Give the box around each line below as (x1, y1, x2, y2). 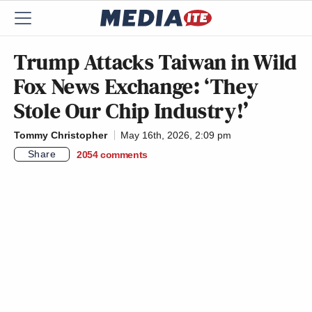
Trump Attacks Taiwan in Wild (14, 47, 297, 77)
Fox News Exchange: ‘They (14, 71, 259, 102)
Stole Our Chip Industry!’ (14, 95, 249, 126)
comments (100, 148, 148, 160)
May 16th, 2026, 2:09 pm (120, 130, 231, 141)
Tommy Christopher (14, 130, 107, 141)
